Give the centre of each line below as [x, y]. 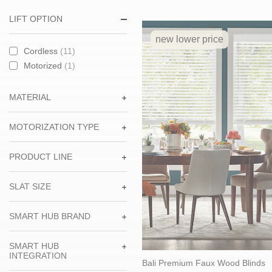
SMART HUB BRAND [50, 216]
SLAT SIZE [30, 186]
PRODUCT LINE [41, 157]
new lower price [189, 39]
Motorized [44, 66]
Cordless [42, 51]
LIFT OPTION [36, 19]
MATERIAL [30, 97]
